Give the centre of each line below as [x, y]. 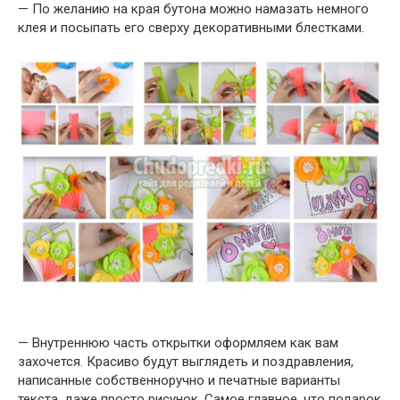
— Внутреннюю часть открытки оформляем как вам [178, 343]
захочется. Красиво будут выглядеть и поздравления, [186, 362]
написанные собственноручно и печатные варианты [179, 381]
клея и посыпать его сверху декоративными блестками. [191, 28]
